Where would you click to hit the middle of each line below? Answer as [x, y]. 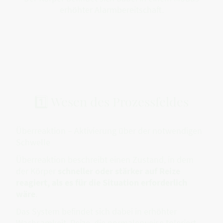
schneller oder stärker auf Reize [119, 171]
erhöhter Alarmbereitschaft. [111, 10]
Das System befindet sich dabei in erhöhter [96, 212]
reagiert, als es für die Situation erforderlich [102, 183]
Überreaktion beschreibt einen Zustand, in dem [105, 160]
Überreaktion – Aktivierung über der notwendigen [109, 130]
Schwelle [33, 142]
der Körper [37, 171]
